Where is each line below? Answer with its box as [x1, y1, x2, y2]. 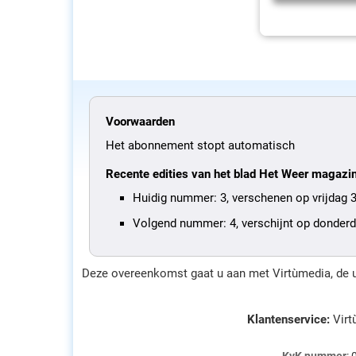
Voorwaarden [106, 114, 175, 129]
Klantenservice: [247, 312, 330, 327]
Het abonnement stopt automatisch [106, 138, 295, 153]
